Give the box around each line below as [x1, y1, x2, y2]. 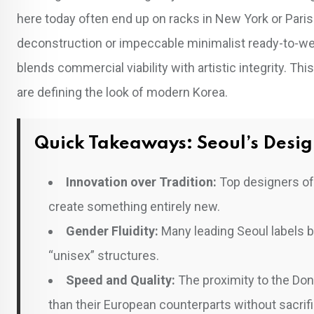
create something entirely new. [48, 198, 220, 214]
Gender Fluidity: [66, 223, 158, 238]
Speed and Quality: [66, 272, 175, 287]
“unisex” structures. [48, 247, 159, 263]
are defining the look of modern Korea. [17, 84, 228, 100]
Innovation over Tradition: [66, 174, 217, 189]
